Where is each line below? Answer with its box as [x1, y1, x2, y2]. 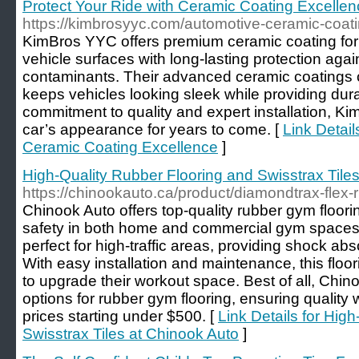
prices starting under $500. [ [22, 308, 218, 325]
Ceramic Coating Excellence [22, 139, 218, 155]
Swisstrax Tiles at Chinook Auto [22, 325, 239, 342]
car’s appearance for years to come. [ [22, 121, 283, 138]
